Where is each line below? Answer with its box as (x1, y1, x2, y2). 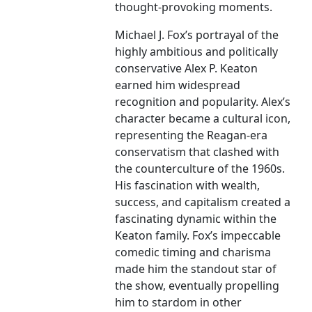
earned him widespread (115, 77, 241, 93)
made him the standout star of (115, 261, 277, 277)
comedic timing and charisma (115, 244, 272, 260)
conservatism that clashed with (115, 144, 280, 160)
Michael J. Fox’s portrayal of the (115, 27, 279, 43)
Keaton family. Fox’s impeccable (115, 228, 281, 244)
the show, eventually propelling (115, 278, 280, 294)
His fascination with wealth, (115, 178, 260, 194)
